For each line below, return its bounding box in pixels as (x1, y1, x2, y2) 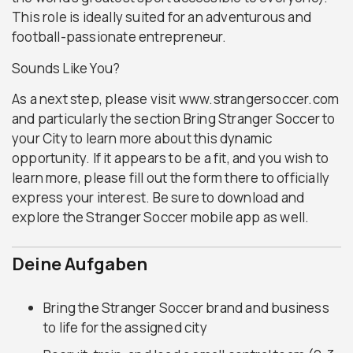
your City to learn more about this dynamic (12, 129, 273, 148)
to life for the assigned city (43, 318, 207, 336)
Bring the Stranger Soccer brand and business (43, 298, 329, 317)
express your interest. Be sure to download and (12, 188, 305, 207)
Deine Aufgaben (12, 251, 147, 276)
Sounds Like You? (12, 58, 121, 77)
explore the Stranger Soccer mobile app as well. (12, 208, 310, 227)
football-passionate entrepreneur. (12, 28, 227, 46)
